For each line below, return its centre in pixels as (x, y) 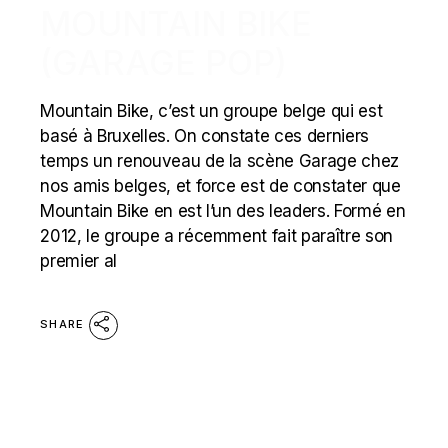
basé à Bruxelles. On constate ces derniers (205, 136)
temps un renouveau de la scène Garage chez (220, 161)
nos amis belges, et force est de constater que (220, 186)
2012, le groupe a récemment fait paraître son (217, 236)
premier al (78, 261)
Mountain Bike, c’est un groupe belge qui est (211, 111)
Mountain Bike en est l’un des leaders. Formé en (223, 211)
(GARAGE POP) (164, 62)
